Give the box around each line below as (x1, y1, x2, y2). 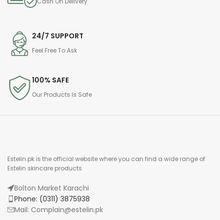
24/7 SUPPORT (32, 30, 83, 41)
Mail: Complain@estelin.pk (14, 204, 103, 215)
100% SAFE (32, 75, 69, 85)
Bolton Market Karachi (14, 183, 89, 193)
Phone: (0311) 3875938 (14, 193, 90, 204)
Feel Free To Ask (32, 46, 77, 55)
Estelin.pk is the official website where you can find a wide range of (7, 154, 205, 163)
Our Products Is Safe (32, 90, 92, 99)
